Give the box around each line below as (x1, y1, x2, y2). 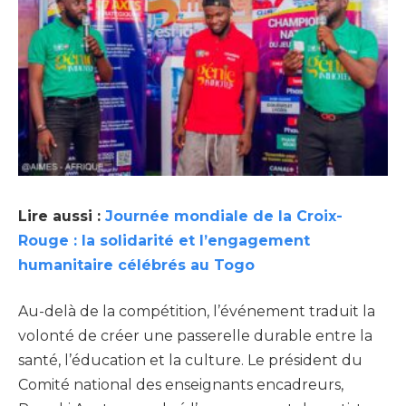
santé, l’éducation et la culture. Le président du (18, 352, 362, 370)
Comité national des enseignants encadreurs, (18, 376, 343, 394)
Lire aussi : (18, 207, 105, 225)
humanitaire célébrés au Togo (18, 256, 255, 274)
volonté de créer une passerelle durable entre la (18, 327, 372, 345)
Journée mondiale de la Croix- (105, 207, 343, 225)
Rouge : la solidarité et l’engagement (18, 231, 310, 249)
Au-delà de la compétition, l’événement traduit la (18, 303, 375, 321)
